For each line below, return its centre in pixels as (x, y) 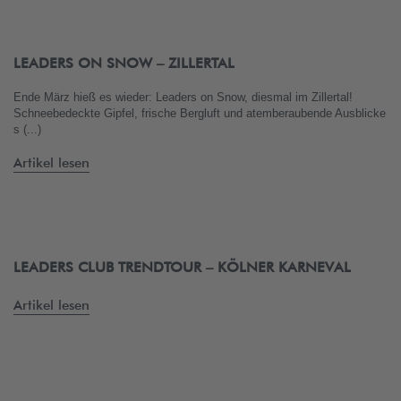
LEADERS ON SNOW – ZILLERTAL (124, 63)
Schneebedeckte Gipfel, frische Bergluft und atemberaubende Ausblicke (200, 113)
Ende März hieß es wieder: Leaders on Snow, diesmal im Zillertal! (183, 97)
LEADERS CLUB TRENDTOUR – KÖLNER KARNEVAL (182, 267)
